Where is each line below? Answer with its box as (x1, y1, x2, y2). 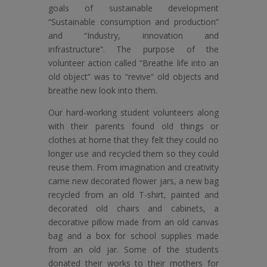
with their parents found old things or (48, 120, 219, 132)
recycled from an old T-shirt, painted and (48, 188, 219, 200)
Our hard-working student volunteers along (48, 106, 219, 118)
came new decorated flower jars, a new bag (48, 175, 219, 187)
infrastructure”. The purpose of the (48, 43, 219, 55)
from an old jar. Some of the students (48, 243, 219, 255)
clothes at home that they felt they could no (48, 133, 219, 145)
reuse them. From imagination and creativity (48, 161, 219, 173)
